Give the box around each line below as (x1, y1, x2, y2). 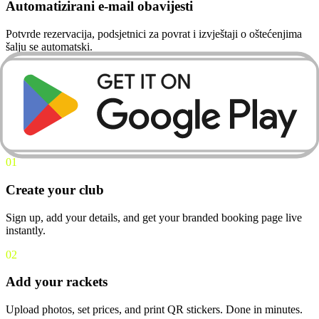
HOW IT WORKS (6, 64, 92, 77)
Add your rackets (6, 274, 108, 290)
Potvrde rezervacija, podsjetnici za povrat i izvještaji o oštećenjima (6, 27, 302, 40)
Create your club (6, 182, 104, 197)
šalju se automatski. (6, 40, 93, 53)
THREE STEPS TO (6, 93, 176, 116)
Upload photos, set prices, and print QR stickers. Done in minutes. (6, 303, 303, 316)
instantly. (6, 224, 46, 236)
